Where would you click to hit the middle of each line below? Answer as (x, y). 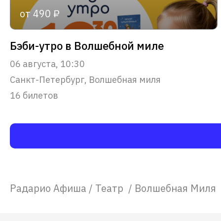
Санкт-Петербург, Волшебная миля (85, 79)
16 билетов (34, 95)
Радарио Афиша (48, 188)
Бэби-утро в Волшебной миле (87, 45)
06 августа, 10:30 (47, 64)
